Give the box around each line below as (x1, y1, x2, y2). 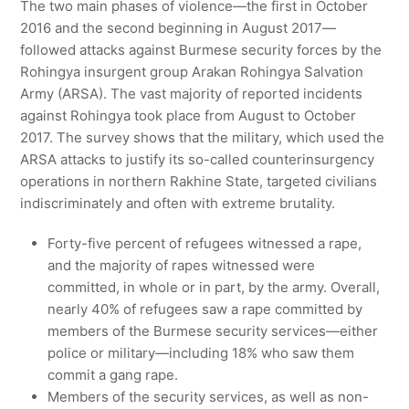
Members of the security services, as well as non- (47, 388, 370, 406)
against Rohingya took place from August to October (20, 107, 357, 125)
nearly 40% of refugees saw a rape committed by (47, 300, 363, 319)
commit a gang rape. (47, 366, 179, 384)
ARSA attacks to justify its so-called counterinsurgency (20, 151, 375, 169)
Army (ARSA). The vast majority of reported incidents (20, 85, 363, 103)
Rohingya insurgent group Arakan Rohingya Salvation (20, 63, 364, 81)
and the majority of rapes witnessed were (47, 257, 316, 275)
